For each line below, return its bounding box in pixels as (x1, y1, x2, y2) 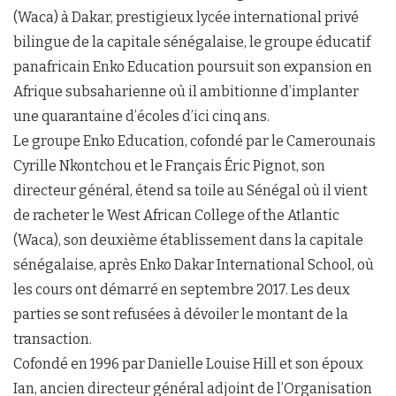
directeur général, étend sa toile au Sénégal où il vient (13, 182, 368, 200)
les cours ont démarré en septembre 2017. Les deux (13, 281, 350, 299)
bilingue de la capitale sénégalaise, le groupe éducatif (13, 34, 370, 51)
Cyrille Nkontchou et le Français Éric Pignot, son (13, 157, 325, 175)
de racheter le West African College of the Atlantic (13, 207, 339, 225)
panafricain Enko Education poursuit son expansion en (13, 58, 372, 76)
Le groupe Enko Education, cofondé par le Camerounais (13, 133, 376, 150)
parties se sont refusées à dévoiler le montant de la (13, 306, 348, 324)
